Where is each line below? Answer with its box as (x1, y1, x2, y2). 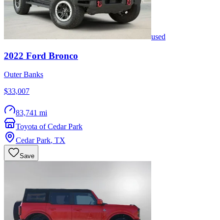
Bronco (49, 50, 78, 61)
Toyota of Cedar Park (16, 122, 82, 131)
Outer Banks (4, 70, 43, 79)
